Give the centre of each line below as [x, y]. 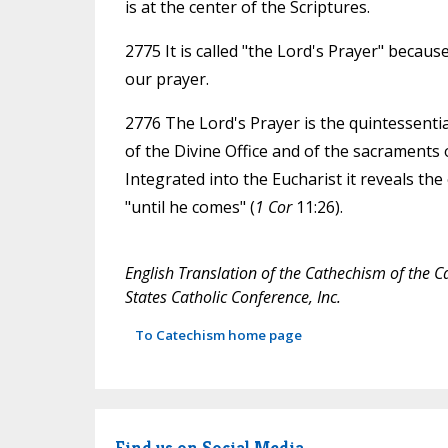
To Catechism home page [218, 335]
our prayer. [166, 79]
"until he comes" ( [189, 207]
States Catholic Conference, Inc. [232, 297]
